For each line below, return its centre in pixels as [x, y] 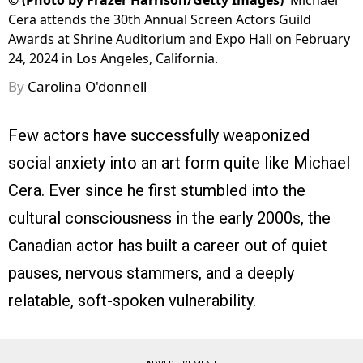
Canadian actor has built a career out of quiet [168, 246]
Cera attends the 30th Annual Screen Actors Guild [160, 20]
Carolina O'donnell [87, 87]
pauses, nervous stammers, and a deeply [151, 273]
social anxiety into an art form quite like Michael [179, 163]
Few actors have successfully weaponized [159, 136]
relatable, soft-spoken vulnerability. [134, 301]
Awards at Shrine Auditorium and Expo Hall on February [179, 39]
